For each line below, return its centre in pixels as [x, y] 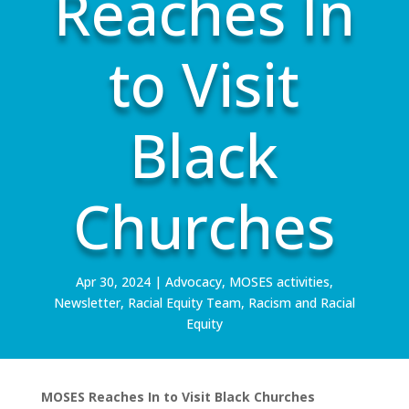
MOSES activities [279, 281]
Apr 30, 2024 [113, 281]
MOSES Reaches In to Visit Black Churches [178, 396]
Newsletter [87, 302]
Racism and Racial [301, 302]
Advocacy [193, 281]
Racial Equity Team [184, 302]
